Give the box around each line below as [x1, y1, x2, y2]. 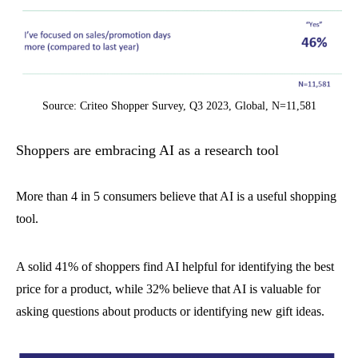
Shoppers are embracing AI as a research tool [16, 141, 279, 158]
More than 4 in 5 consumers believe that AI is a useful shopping [16, 189, 336, 203]
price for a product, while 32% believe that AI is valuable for [16, 281, 320, 296]
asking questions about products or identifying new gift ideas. [16, 304, 324, 318]
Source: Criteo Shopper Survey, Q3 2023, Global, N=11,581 [42, 99, 316, 112]
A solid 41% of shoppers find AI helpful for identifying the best [16, 259, 334, 273]
